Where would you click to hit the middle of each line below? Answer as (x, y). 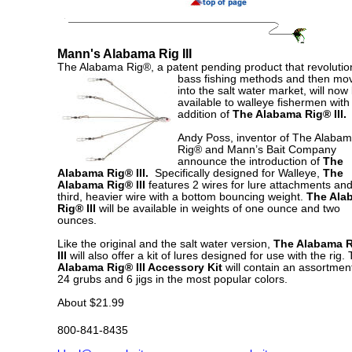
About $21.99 (91, 303)
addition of (205, 114)
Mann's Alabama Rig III (125, 54)
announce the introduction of (250, 161)
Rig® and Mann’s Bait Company (257, 150)
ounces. (80, 220)
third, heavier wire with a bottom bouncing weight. (182, 197)
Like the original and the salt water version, (165, 244)
